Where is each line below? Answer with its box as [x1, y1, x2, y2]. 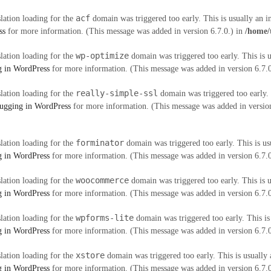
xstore [76, 250, 105, 260]
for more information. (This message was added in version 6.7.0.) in [5, 27, 245, 36]
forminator [76, 138, 124, 148]
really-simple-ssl [76, 88, 158, 98]
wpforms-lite [76, 213, 134, 223]
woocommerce [76, 175, 129, 185]
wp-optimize [76, 51, 129, 60]
